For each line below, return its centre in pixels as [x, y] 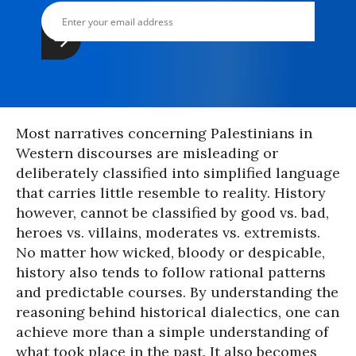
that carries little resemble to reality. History [171, 193]
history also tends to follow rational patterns [171, 272]
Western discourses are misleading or [147, 153]
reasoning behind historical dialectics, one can [178, 312]
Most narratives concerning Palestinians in [164, 133]
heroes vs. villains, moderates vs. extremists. [168, 232]
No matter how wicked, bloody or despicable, [170, 252]
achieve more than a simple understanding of [172, 332]
